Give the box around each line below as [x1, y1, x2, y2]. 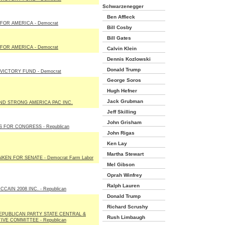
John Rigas [102, 130, 135, 136]
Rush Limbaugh [102, 214, 145, 220]
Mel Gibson [102, 162, 135, 167]
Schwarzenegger [102, 4, 144, 9]
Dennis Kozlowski [102, 56, 151, 62]
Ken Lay [102, 141, 127, 146]
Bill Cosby [102, 25, 132, 30]
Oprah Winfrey [102, 172, 142, 178]
